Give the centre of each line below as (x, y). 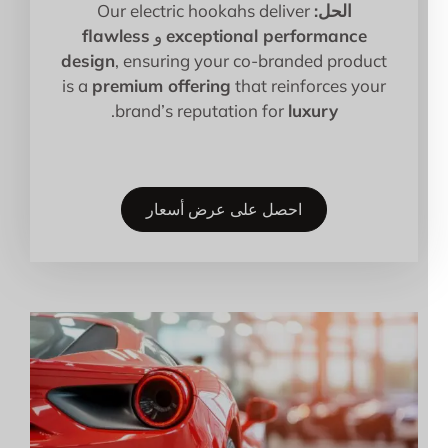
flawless (135, 36)
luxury (332, 111)
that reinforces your (328, 86)
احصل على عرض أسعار (244, 209)
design (108, 61)
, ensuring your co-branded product (271, 61)
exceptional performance (286, 36)
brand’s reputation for (221, 111)
